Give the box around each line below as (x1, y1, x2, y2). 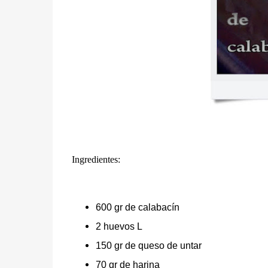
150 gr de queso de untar (95, 240, 202, 251)
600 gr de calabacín (95, 202, 179, 213)
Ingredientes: (71, 154, 120, 165)
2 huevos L (95, 221, 142, 232)
